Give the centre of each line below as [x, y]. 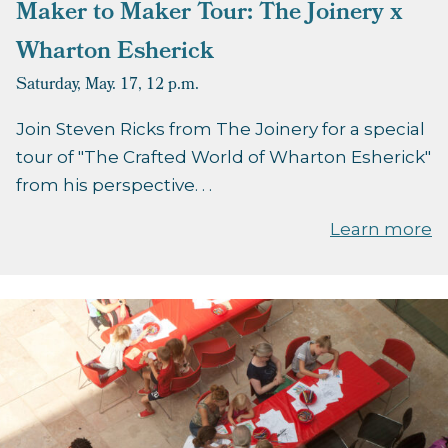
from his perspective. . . [114, 185]
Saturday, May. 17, [79, 86]
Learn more [381, 229]
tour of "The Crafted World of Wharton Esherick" [223, 157]
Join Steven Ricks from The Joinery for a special [220, 129]
